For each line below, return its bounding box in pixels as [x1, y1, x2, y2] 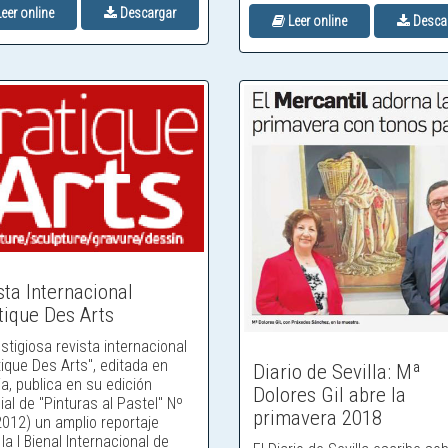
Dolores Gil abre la [253, 383, 406, 408]
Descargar [117, 5, 177, 22]
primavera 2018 [253, 406, 382, 431]
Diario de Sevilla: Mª [253, 360, 421, 385]
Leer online [284, 13, 347, 30]
